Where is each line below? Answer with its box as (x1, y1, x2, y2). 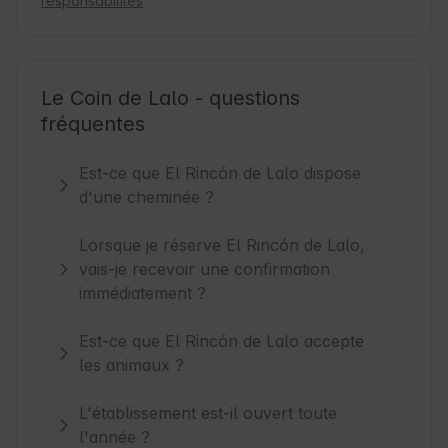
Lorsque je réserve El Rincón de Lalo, (79, 235, 366, 256)
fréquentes (41, 112, 145, 137)
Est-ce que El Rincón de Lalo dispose (79, 163, 362, 184)
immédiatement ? (79, 283, 207, 304)
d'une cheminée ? (79, 187, 215, 208)
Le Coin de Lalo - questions (41, 86, 300, 111)
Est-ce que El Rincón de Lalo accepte (79, 331, 365, 352)
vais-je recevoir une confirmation (79, 259, 331, 280)
